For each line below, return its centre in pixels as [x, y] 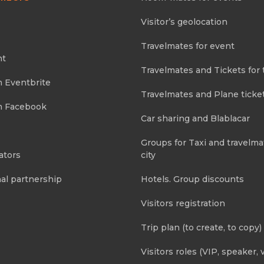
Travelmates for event [188, 46]
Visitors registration [183, 203]
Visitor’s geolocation [184, 22]
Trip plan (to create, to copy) [201, 227]
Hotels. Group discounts [192, 179]
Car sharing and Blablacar [195, 118]
